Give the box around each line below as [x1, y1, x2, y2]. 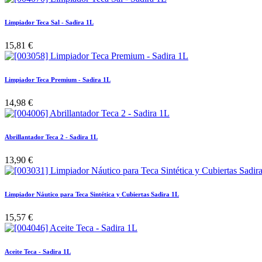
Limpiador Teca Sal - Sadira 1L [5, 19, 94, 26]
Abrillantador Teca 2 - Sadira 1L [5, 133, 98, 140]
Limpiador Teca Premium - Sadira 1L [5, 75, 111, 83]
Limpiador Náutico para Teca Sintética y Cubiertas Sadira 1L [5, 190, 179, 198]
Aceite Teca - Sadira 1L [5, 247, 71, 255]
